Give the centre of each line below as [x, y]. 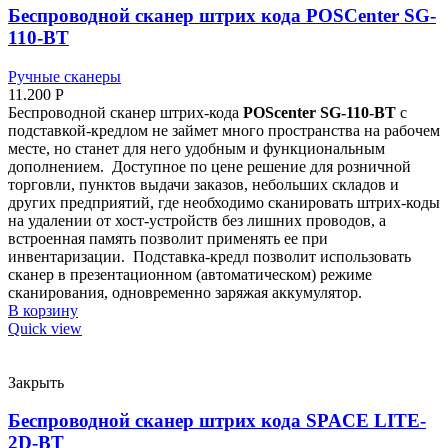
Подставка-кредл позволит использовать [272, 256]
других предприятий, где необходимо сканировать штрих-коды [224, 202]
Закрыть [36, 382]
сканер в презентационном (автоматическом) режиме [190, 274]
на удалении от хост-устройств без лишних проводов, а [197, 220]
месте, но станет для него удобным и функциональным [196, 148]
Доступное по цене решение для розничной [261, 166]
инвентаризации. [66, 256]
